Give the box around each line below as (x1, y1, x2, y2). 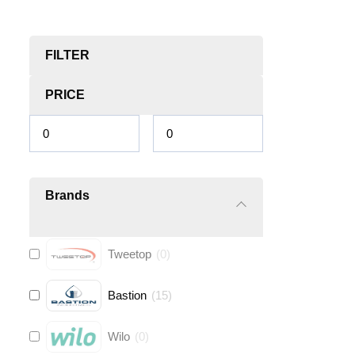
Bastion (107, 288, 147, 302)
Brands (45, 188, 90, 202)
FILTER (45, 48, 90, 62)
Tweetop (107, 246, 151, 261)
